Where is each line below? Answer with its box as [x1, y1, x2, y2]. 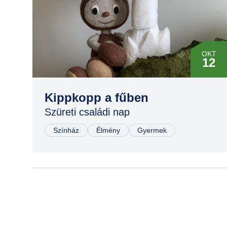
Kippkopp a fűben [45, 91, 148, 104]
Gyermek [137, 126, 167, 134]
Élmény [96, 126, 120, 134]
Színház [53, 126, 79, 134]
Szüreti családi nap [45, 106, 130, 118]
